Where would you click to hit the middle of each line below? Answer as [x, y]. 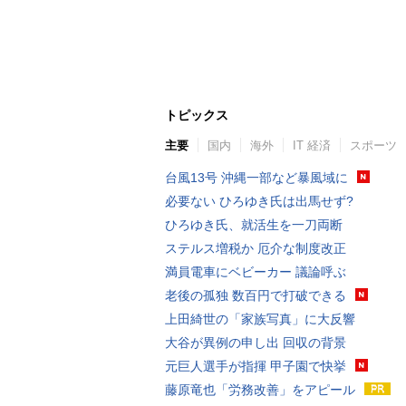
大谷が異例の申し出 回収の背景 [256, 343]
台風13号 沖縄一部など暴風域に [256, 178]
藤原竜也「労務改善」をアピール [260, 390]
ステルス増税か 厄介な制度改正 [256, 248]
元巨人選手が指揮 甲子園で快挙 [256, 366]
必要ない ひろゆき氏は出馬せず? [259, 201]
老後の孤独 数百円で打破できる [256, 295]
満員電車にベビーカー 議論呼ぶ [256, 272]
